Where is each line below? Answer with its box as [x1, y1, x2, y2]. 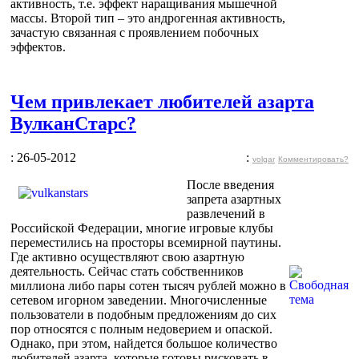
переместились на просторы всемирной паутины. [10, 235, 281, 249]
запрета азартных [187, 192, 281, 206]
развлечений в [187, 206, 265, 220]
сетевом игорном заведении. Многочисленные [10, 292, 267, 307]
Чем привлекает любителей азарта [10, 91, 314, 112]
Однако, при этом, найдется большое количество [10, 336, 277, 350]
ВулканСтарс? [10, 112, 136, 134]
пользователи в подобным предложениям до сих [10, 307, 276, 321]
